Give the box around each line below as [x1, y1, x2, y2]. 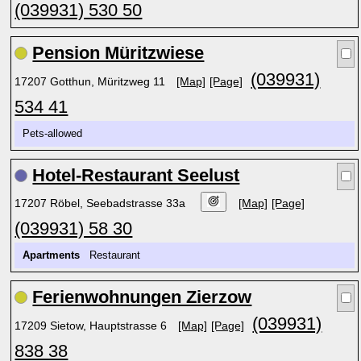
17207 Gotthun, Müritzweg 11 [15, 75, 169, 88]
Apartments [23, 250, 81, 261]
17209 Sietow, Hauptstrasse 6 [15, 319, 171, 332]
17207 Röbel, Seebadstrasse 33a [15, 197, 189, 210]
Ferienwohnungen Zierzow [32, 287, 252, 307]
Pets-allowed [23, 128, 89, 139]
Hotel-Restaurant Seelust [32, 165, 240, 185]
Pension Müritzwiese [32, 43, 205, 63]
